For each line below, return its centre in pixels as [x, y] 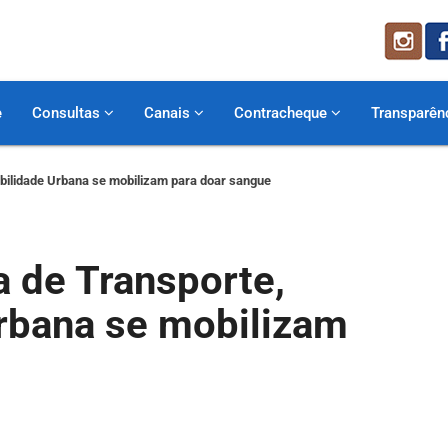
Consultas [68, 113]
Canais [169, 113]
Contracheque [282, 113]
